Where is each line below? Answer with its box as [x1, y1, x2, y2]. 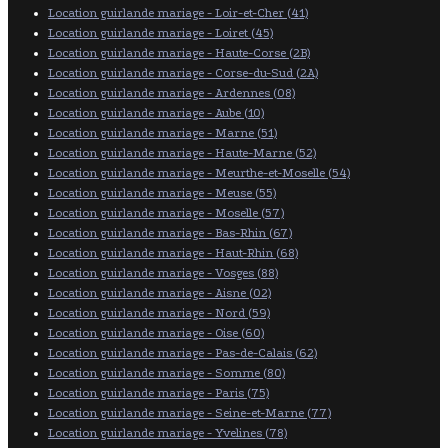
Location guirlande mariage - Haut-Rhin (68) [48, 245, 298, 260]
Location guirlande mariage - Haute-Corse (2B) [48, 45, 310, 60]
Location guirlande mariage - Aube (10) [48, 105, 264, 120]
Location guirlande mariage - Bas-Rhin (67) [48, 225, 292, 240]
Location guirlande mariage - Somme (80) [48, 365, 285, 380]
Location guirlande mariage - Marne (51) [48, 125, 277, 140]
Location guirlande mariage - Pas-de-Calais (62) [48, 345, 317, 360]
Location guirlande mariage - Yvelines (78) [48, 425, 287, 440]
